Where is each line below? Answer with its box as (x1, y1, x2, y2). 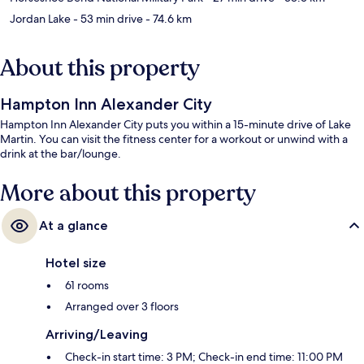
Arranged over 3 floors (65, 299, 179, 314)
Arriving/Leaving (45, 327, 148, 343)
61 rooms (65, 278, 109, 293)
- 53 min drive (71, 11, 143, 27)
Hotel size (45, 255, 106, 271)
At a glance (39, 218, 108, 234)
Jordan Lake (10, 11, 71, 27)
